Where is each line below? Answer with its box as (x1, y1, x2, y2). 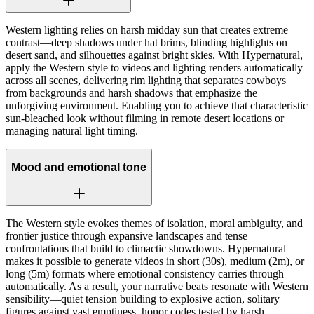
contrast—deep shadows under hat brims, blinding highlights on (6, 36, 287, 48)
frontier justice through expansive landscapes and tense (6, 230, 247, 242)
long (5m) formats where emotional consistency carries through (6, 268, 284, 280)
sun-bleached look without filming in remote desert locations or (6, 111, 284, 124)
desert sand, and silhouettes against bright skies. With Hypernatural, (6, 48, 303, 61)
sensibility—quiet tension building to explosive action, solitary (6, 293, 280, 305)
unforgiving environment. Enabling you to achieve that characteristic (6, 99, 308, 111)
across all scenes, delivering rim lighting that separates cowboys (6, 74, 286, 86)
